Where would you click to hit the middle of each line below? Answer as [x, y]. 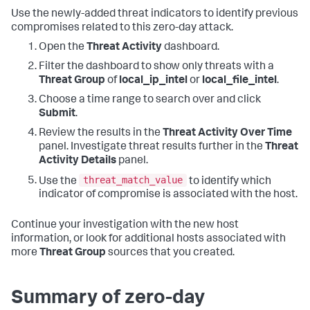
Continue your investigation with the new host [125, 226]
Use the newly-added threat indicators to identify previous [155, 14]
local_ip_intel [153, 81]
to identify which [229, 182]
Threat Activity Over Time [227, 133]
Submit [57, 114]
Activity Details [77, 161]
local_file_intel [239, 81]
